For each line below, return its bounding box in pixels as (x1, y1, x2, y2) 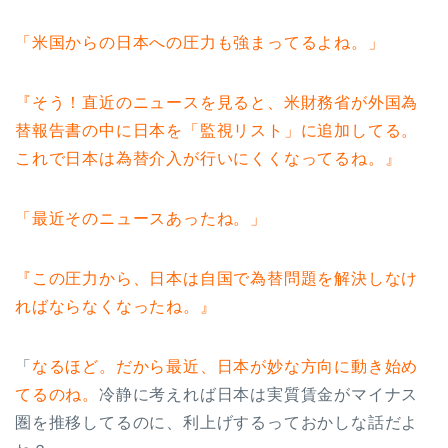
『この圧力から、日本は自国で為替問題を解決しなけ (15, 269, 419, 287)
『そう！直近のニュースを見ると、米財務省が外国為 (15, 93, 419, 111)
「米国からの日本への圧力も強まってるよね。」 (15, 33, 385, 51)
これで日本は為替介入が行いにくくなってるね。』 (15, 149, 402, 167)
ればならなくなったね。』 (15, 297, 217, 315)
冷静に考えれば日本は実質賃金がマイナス (99, 385, 419, 403)
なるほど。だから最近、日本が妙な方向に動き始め (31, 357, 419, 375)
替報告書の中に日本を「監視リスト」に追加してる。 (15, 121, 419, 139)
